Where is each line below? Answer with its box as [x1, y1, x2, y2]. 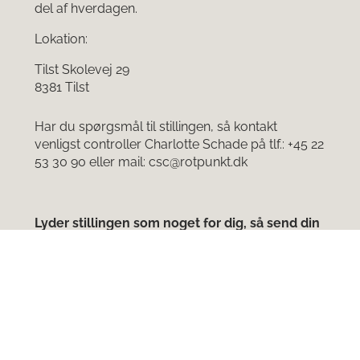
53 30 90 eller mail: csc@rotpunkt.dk [35, 154, 247, 170]
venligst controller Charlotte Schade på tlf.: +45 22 [35, 137, 324, 153]
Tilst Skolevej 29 [35, 62, 129, 78]
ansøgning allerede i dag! [35, 233, 192, 249]
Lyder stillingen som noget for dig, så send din [35, 215, 320, 231]
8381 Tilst [35, 80, 89, 96]
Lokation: [35, 31, 88, 47]
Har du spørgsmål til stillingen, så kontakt [35, 119, 277, 135]
